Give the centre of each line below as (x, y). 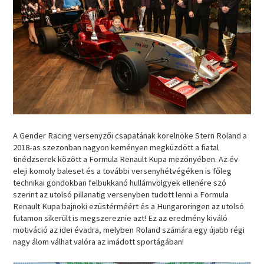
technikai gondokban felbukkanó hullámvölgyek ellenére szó (120, 182)
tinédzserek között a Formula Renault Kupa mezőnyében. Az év (126, 159)
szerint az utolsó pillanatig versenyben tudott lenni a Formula (121, 194)
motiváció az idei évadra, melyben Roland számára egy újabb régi (129, 230)
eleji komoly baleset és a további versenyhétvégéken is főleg (123, 171)
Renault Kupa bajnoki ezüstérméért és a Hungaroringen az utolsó (129, 206)
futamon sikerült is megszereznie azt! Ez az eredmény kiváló (121, 218)
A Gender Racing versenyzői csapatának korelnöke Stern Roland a (130, 135)
